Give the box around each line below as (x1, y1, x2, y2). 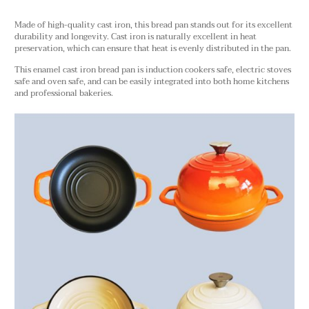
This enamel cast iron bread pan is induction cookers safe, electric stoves (14, 62, 291, 77)
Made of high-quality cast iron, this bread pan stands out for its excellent (14, 17, 292, 32)
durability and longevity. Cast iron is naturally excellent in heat (14, 29, 257, 44)
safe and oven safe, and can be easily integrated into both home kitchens (14, 74, 289, 89)
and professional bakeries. (14, 86, 113, 101)
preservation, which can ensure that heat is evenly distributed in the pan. (14, 41, 291, 56)
